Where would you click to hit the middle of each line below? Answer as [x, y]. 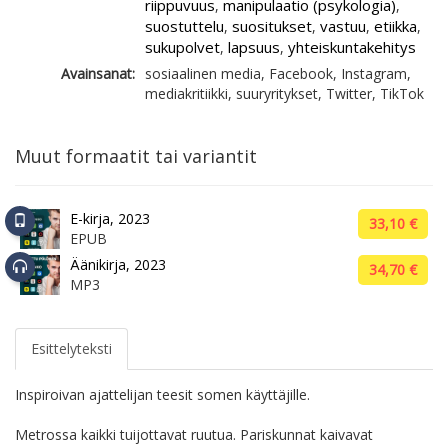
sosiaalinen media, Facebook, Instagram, [278, 74]
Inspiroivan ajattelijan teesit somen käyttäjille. [162, 395]
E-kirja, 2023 [110, 219]
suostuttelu [184, 26]
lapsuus [254, 47]
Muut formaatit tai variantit [136, 156]
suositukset [272, 26]
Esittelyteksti [71, 349]
